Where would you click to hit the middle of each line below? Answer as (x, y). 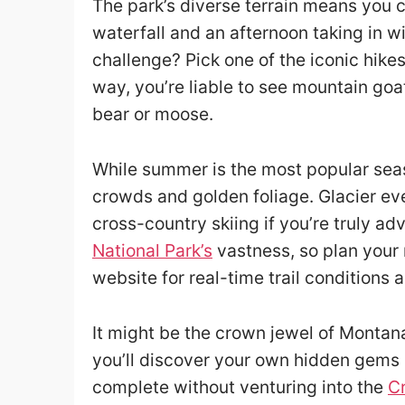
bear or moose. (153, 114)
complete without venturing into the (240, 386)
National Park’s (152, 250)
